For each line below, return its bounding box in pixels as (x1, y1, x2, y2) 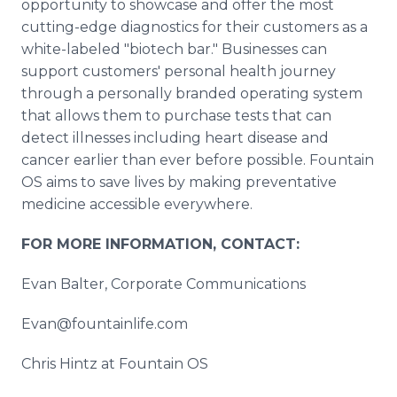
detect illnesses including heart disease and (21, 129, 329, 146)
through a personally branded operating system (21, 85, 362, 102)
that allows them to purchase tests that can (21, 107, 331, 124)
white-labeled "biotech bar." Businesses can (21, 41, 327, 58)
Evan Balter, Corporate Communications (21, 276, 306, 292)
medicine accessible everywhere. (21, 196, 253, 213)
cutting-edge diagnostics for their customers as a (21, 19, 368, 35)
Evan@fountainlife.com (21, 315, 188, 332)
